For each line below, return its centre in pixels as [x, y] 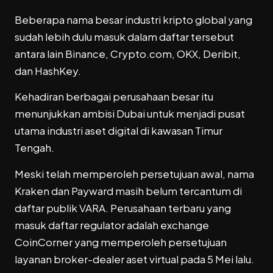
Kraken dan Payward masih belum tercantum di [128, 190]
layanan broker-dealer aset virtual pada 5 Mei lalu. [134, 259]
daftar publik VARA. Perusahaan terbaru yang [123, 207]
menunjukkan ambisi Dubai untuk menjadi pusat [130, 114]
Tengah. [34, 148]
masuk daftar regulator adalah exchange [112, 225]
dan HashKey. [48, 70]
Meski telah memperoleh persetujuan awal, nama [134, 173]
